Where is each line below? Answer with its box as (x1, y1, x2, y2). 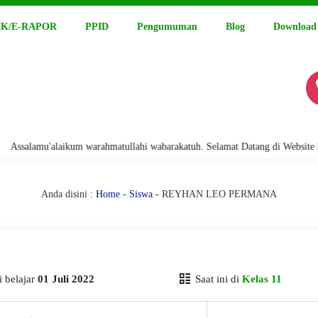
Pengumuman (137, 21, 197, 32)
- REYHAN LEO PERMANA (153, 189, 277, 199)
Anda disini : (41, 189, 93, 199)
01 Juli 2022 (38, 273, 94, 285)
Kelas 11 (241, 273, 282, 285)
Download (273, 21, 317, 32)
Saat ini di (192, 273, 242, 285)
